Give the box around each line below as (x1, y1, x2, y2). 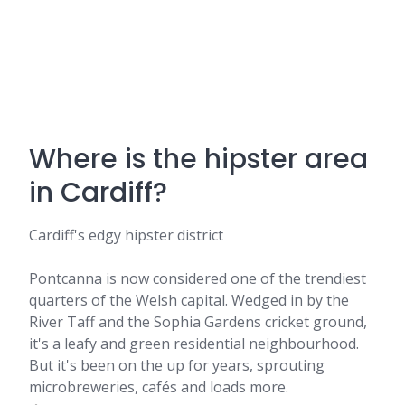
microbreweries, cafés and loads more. (29, 377, 288, 397)
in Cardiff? (29, 174, 167, 212)
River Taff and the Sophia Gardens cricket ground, (29, 312, 367, 332)
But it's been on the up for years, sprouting (29, 355, 325, 375)
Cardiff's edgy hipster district (29, 225, 223, 245)
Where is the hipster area (29, 140, 368, 178)
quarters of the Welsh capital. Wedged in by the (29, 290, 349, 310)
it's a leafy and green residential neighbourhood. (29, 334, 359, 353)
